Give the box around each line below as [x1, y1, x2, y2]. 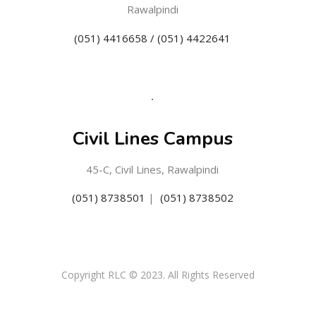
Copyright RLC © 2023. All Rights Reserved [61, 267, 255, 281]
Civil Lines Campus [72, 126, 233, 151]
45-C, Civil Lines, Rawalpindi [86, 162, 219, 176]
